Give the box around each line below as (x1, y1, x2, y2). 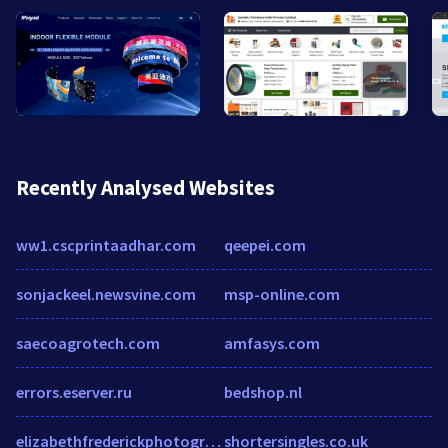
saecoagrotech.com (16, 332, 160, 353)
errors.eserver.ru (16, 381, 132, 402)
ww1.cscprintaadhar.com (16, 234, 196, 255)
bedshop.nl (224, 381, 302, 402)
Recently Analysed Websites (16, 173, 275, 201)
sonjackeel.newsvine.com (16, 283, 196, 304)
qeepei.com (224, 234, 306, 255)
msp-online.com (224, 283, 340, 304)
